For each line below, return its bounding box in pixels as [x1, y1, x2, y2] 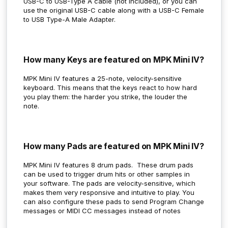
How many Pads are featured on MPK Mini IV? [23, 140, 204, 151]
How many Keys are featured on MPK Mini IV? [23, 54, 204, 65]
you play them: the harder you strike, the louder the [23, 92, 187, 101]
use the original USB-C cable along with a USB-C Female [23, 6, 204, 14]
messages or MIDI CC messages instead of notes [23, 206, 181, 215]
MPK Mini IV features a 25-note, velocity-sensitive [23, 74, 182, 82]
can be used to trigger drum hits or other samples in [23, 169, 190, 178]
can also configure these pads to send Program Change [23, 197, 204, 206]
